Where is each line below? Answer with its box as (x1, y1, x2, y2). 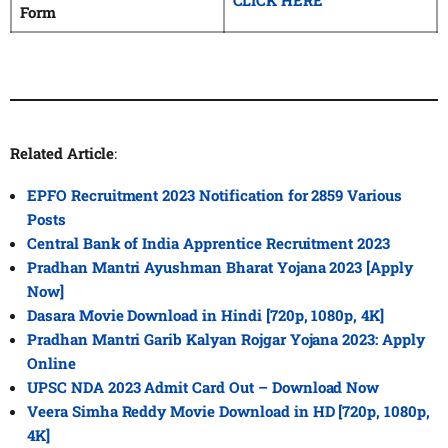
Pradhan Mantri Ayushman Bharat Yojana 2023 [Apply (27, 256, 414, 277)
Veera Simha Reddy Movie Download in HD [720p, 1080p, (27, 400, 430, 421)
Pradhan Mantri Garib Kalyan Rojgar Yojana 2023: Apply (27, 328, 425, 349)
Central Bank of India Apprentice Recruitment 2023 (27, 232, 391, 253)
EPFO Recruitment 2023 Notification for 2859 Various (27, 184, 402, 205)
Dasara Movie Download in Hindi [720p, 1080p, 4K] (27, 304, 385, 325)
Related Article (10, 142, 115, 163)
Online (27, 352, 76, 373)
